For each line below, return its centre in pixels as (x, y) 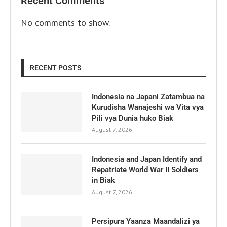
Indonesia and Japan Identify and (147, 159)
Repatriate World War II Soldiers (145, 169)
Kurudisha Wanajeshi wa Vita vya (148, 107)
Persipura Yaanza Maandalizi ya (146, 221)
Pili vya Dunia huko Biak (133, 118)
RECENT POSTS (56, 68)
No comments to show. (65, 22)
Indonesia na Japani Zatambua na (148, 97)
